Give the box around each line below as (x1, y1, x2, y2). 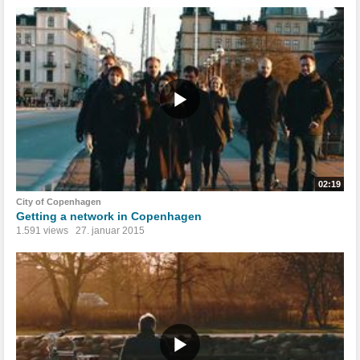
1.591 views (16, 224, 68, 236)
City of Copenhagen (16, 196, 101, 207)
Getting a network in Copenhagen (16, 209, 202, 223)
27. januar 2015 (76, 224, 145, 236)
